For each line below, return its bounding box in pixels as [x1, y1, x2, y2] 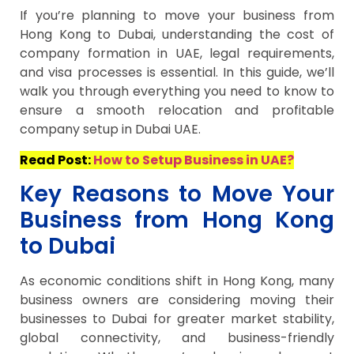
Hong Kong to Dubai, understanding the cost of [20, 25, 334, 44]
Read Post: [20, 150, 93, 169]
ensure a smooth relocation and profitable [20, 101, 334, 120]
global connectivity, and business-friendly [20, 329, 334, 348]
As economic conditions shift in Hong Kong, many [20, 272, 334, 291]
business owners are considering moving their [20, 291, 334, 310]
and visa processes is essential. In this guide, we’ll [20, 63, 334, 82]
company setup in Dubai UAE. [20, 120, 201, 139]
